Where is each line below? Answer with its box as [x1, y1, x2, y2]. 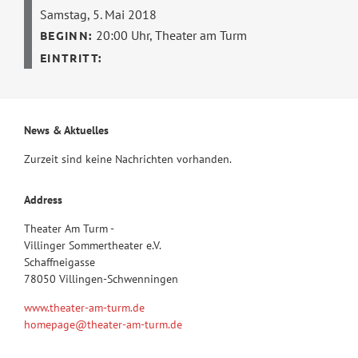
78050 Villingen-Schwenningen [23, 272, 178, 287]
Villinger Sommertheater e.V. [23, 238, 161, 253]
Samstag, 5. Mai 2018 [39, 6, 157, 23]
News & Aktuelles [23, 123, 109, 138]
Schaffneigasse [23, 255, 95, 270]
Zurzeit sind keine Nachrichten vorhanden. [23, 152, 232, 167]
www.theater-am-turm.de [23, 300, 145, 316]
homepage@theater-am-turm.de [23, 317, 182, 332]
